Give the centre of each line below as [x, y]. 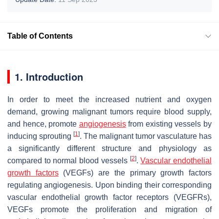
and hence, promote [43, 124]
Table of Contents [40, 36]
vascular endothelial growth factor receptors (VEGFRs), [109, 197]
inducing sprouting [40, 136]
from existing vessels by [169, 124]
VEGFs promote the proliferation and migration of [109, 209]
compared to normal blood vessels [69, 160]
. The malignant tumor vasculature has [146, 136]
